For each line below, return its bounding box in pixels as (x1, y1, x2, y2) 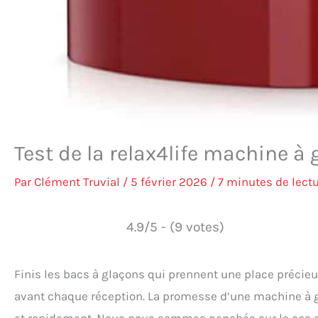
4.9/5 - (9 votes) (126, 218, 224, 235)
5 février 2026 (131, 174, 210, 189)
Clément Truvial (34, 174, 123, 189)
